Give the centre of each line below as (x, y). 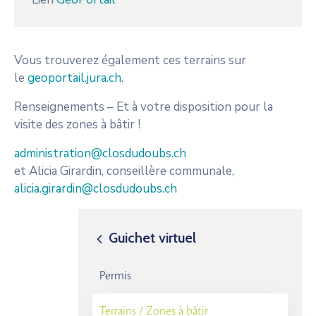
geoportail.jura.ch (74, 78)
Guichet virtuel (151, 237)
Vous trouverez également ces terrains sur (130, 60)
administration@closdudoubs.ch (100, 153)
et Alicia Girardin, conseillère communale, (124, 171)
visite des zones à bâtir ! (77, 124)
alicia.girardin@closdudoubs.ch (96, 188)
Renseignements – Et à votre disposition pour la (144, 107)
